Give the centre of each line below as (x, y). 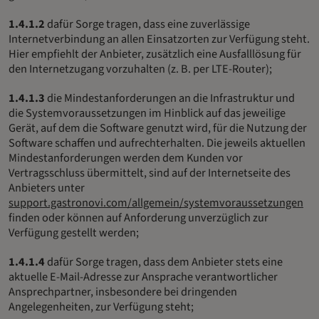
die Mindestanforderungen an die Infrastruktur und (170, 98)
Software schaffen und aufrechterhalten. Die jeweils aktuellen (157, 143)
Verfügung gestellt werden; (74, 232)
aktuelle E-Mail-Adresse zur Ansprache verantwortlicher (143, 277)
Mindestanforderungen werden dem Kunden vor (126, 158)
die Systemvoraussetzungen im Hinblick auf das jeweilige (147, 113)
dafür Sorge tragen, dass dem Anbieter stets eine (164, 262)
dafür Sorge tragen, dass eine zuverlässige (147, 24)
